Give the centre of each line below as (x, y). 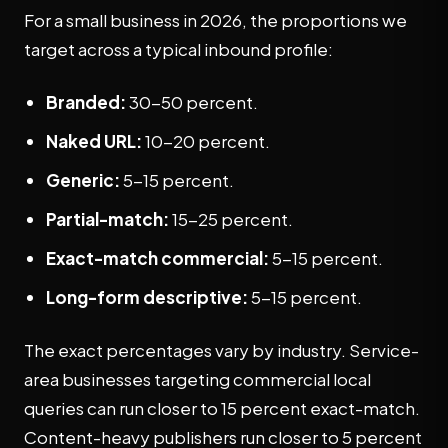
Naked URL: (94, 141)
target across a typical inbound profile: (178, 49)
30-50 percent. (192, 102)
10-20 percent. (206, 141)
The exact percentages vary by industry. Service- (221, 350)
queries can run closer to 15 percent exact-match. (222, 408)
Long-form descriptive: (147, 297)
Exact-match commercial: (157, 258)
